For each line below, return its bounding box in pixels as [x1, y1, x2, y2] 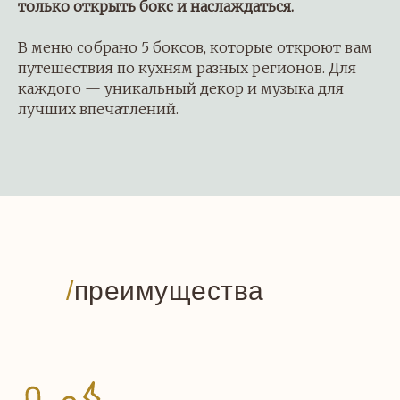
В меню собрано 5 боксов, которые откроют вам [18, 37, 372, 56]
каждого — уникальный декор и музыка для [18, 79, 344, 97]
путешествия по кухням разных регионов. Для [18, 58, 356, 77]
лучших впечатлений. [18, 99, 179, 118]
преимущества [73, 275, 264, 305]
